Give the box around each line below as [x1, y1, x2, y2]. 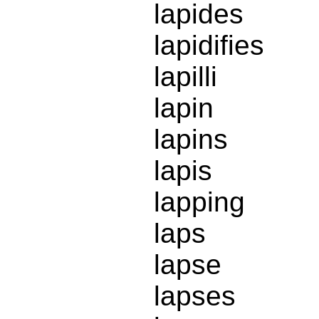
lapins [154, 124, 228, 155]
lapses [154, 281, 236, 312]
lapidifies [154, 30, 264, 61]
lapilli [154, 61, 217, 93]
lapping [154, 187, 245, 218]
